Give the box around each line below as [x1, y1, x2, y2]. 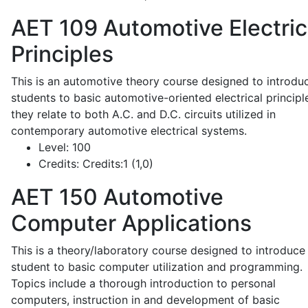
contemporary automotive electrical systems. [11, 124, 247, 137]
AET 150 [11, 184, 98, 210]
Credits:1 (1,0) [79, 157, 153, 170]
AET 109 [11, 14, 98, 41]
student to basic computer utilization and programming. [11, 260, 302, 274]
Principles [11, 41, 113, 67]
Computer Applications [11, 210, 252, 236]
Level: [38, 140, 69, 154]
